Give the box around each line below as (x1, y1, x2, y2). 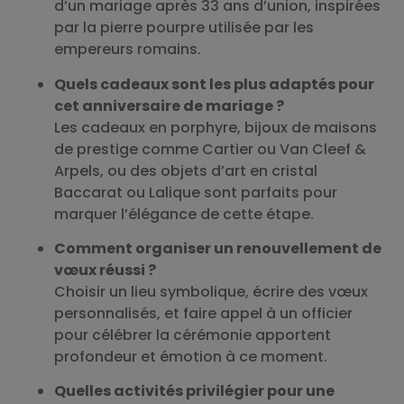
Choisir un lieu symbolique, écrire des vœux (54, 281, 368, 303)
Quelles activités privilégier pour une (54, 381, 335, 402)
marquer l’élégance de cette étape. (54, 203, 314, 225)
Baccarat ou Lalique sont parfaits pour (54, 181, 337, 203)
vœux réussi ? (54, 260, 156, 281)
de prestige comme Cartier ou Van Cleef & (54, 138, 366, 160)
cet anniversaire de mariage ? (54, 95, 284, 116)
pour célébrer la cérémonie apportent (54, 325, 331, 346)
